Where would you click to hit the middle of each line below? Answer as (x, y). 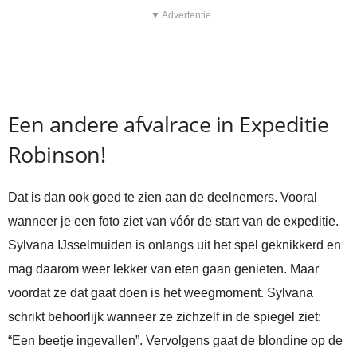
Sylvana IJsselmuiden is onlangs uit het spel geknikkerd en (175, 245)
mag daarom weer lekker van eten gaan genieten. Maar (163, 269)
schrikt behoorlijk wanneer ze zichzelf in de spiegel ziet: (165, 317)
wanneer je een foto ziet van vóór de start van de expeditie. (173, 222)
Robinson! (57, 155)
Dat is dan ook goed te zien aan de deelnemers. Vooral (163, 198)
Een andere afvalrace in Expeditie (169, 124)
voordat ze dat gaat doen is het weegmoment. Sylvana (161, 293)
